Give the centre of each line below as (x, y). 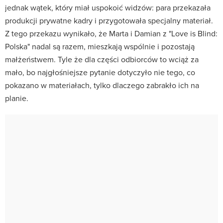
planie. (17, 98)
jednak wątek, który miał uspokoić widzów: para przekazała (108, 7)
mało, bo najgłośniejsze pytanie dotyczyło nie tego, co (100, 72)
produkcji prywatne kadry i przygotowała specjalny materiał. (109, 20)
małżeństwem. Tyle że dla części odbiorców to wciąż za (102, 59)
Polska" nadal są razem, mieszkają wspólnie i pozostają (100, 46)
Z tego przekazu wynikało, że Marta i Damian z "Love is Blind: (111, 33)
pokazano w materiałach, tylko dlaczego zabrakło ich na (102, 85)
